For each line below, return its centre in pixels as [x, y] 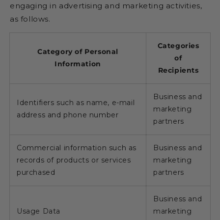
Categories [178, 45]
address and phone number [68, 115]
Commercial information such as [77, 148]
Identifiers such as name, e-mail [76, 102]
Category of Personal [78, 51]
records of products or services [74, 160]
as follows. [30, 19]
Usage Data [39, 211]
